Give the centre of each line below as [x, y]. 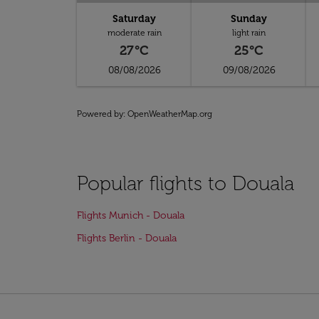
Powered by [100, 114]
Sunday [249, 19]
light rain [249, 33]
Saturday [135, 19]
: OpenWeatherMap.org [168, 114]
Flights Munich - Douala [131, 215]
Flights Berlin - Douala [127, 238]
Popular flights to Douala [185, 183]
